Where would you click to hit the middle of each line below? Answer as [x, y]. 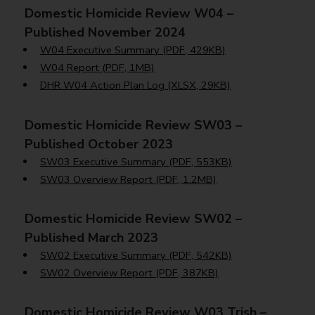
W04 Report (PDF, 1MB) [97, 68]
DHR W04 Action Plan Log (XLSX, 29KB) [135, 85]
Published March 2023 [91, 237]
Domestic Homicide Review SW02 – [133, 218]
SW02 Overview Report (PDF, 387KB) [129, 272]
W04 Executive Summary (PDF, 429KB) [133, 50]
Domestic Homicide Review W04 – [129, 13]
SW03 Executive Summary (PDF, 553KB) [136, 161]
